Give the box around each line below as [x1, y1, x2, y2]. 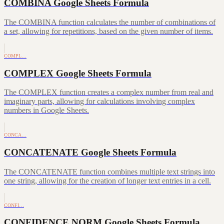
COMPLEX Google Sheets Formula [4, 67, 151, 78]
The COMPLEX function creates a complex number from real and [4, 88, 213, 97]
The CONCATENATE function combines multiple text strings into [4, 167, 215, 176]
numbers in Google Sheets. [4, 106, 89, 115]
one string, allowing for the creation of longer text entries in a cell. [4, 176, 211, 185]
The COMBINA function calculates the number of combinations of [4, 17, 215, 26]
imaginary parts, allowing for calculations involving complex [4, 97, 195, 106]
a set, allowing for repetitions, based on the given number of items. [4, 26, 213, 35]
